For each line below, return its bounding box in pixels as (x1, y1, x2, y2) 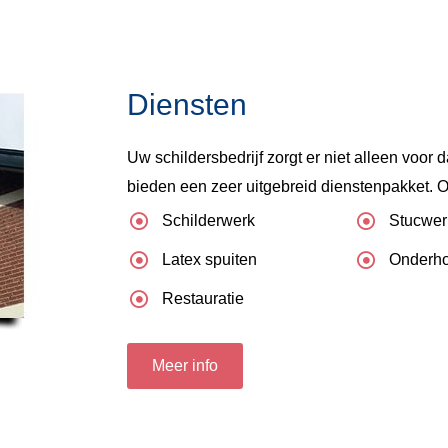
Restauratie (161, 289, 244, 307)
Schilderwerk (161, 211, 255, 229)
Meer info (151, 356, 218, 374)
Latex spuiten (161, 250, 257, 268)
